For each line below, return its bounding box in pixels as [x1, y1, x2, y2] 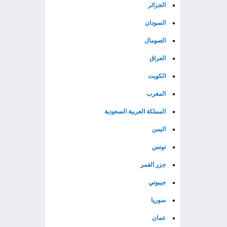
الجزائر [148, 2, 166, 9]
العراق [149, 55, 166, 62]
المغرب [146, 90, 166, 97]
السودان [145, 19, 166, 26]
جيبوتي [148, 179, 166, 186]
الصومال [144, 37, 166, 44]
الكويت [148, 72, 166, 80]
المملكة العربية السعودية [104, 108, 166, 115]
